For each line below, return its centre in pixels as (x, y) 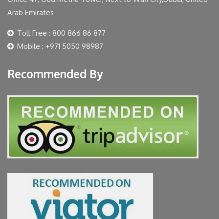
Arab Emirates (31, 13)
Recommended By (55, 74)
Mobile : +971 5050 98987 (60, 46)
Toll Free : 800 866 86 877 (61, 33)
